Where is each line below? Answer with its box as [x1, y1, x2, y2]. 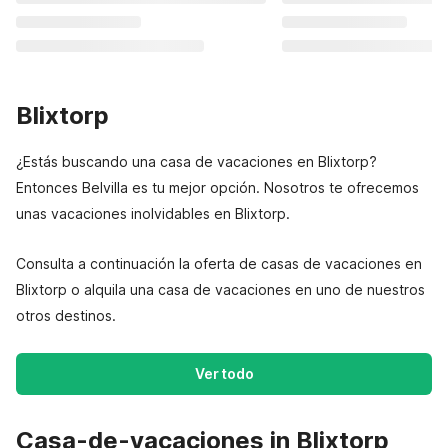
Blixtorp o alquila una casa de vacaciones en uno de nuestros [16, 281, 425, 298]
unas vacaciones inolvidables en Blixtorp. [16, 205, 290, 222]
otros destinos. [16, 307, 116, 324]
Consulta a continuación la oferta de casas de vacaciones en [16, 255, 422, 272]
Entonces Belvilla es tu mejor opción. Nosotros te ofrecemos [16, 179, 419, 196]
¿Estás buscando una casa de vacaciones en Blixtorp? [16, 153, 377, 170]
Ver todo [194, 365, 254, 382]
